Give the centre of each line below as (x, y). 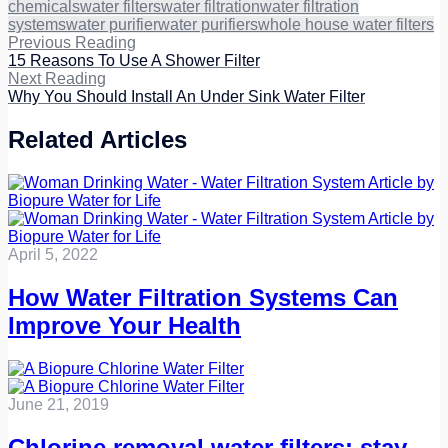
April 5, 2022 (53, 255)
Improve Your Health (124, 325)
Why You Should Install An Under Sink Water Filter (186, 97)
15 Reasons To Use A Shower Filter (134, 61)
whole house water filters (346, 25)
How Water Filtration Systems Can (203, 297)
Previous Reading (72, 43)
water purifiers (208, 25)
